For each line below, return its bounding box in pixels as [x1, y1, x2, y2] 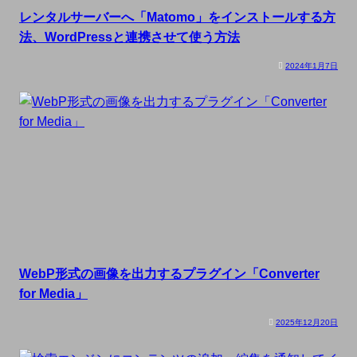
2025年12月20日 [276, 318, 338, 328]
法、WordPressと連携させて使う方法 [19, 29, 240, 44]
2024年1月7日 [285, 61, 338, 70]
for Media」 [19, 286, 88, 301]
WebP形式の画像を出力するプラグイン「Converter [19, 266, 320, 281]
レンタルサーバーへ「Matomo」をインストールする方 [19, 9, 335, 24]
